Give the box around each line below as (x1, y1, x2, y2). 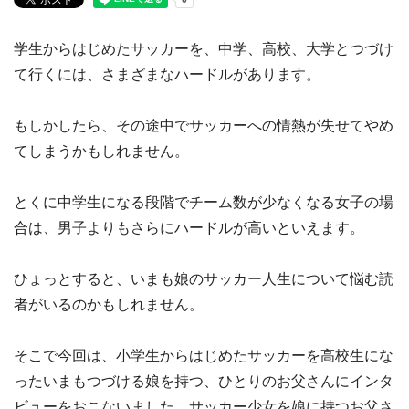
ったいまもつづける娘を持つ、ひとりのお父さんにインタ (14, 373, 393, 389)
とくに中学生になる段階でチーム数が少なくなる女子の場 (14, 194, 393, 210)
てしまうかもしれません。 (14, 143, 189, 159)
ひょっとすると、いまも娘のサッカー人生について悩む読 (14, 271, 393, 287)
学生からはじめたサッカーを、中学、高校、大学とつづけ (14, 41, 393, 57)
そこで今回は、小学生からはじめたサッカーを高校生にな (14, 348, 393, 363)
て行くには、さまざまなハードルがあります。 (14, 67, 320, 82)
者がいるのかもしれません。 (14, 297, 204, 312)
